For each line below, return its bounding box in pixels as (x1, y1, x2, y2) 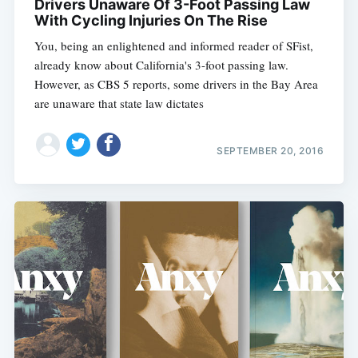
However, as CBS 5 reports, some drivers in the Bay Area (34, 76, 318, 93)
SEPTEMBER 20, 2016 (217, 144, 324, 157)
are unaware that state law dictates (34, 95, 204, 112)
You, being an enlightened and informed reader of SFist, (34, 38, 313, 54)
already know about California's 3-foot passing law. (34, 57, 288, 74)
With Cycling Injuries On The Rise (34, 12, 268, 30)
